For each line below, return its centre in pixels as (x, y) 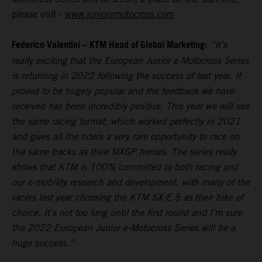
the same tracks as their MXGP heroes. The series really (124, 151)
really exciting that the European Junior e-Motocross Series (130, 60)
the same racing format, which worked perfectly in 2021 (126, 121)
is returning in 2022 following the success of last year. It (126, 75)
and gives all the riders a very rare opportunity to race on (125, 136)
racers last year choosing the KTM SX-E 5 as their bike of (127, 197)
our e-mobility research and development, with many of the (131, 182)
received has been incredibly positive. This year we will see (130, 106)
